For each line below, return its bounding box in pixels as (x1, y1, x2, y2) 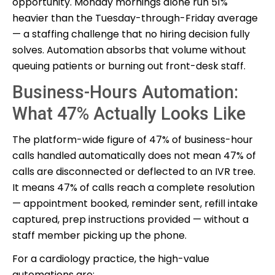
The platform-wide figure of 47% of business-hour (12, 132, 253, 147)
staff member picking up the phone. (12, 228, 187, 242)
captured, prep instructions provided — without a (12, 212, 249, 227)
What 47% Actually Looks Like (12, 103, 246, 124)
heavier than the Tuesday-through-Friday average (12, 10, 258, 25)
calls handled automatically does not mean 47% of (12, 148, 256, 163)
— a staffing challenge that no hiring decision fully (12, 26, 250, 41)
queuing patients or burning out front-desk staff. (12, 58, 246, 73)
